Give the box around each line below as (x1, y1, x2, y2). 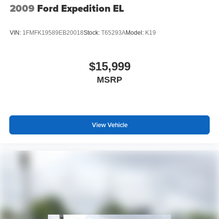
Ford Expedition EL (37, 1, 124, 16)
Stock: (84, 29, 101, 36)
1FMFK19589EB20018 (22, 29, 84, 36)
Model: (126, 29, 145, 36)
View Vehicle (91, 120, 128, 130)
